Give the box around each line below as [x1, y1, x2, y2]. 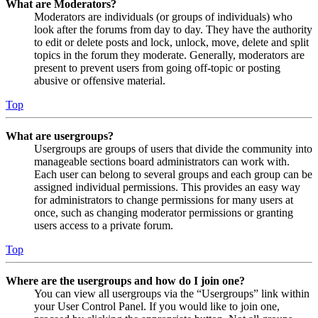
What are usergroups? [6, 130, 114, 143]
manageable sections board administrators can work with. [34, 155, 290, 168]
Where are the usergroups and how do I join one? [6, 275, 245, 287]
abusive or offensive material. [34, 75, 165, 87]
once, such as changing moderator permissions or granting [34, 207, 293, 219]
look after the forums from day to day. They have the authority [34, 23, 312, 36]
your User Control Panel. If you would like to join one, [34, 300, 280, 313]
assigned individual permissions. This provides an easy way [34, 181, 300, 194]
